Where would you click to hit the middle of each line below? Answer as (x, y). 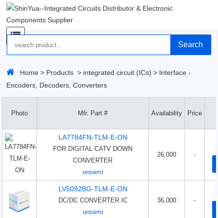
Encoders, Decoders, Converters (57, 85)
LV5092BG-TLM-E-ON (93, 189)
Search (191, 45)
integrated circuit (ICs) (118, 73)
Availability (167, 113)
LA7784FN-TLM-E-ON (93, 137)
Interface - (175, 73)
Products (60, 73)
